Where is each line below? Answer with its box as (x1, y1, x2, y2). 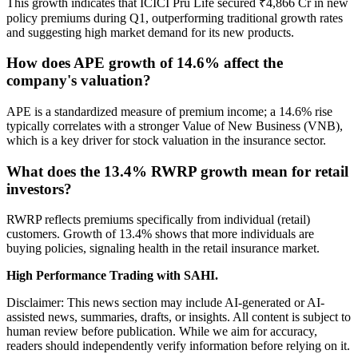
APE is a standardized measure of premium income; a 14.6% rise (6, 104, 332, 118)
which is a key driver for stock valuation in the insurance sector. (6, 133, 326, 147)
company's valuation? (6, 72, 151, 89)
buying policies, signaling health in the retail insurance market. (6, 241, 320, 256)
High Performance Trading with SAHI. (6, 268, 218, 283)
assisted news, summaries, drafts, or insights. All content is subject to (6, 310, 351, 324)
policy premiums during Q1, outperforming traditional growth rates (6, 10, 343, 25)
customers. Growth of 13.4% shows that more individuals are (6, 227, 314, 241)
